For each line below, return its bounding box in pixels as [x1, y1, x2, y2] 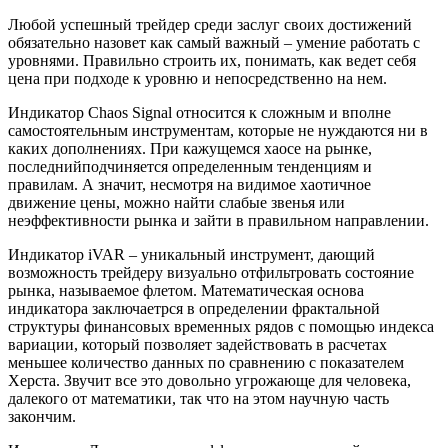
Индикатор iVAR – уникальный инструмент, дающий [8, 246, 375, 264]
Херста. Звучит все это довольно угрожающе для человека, [8, 372, 411, 390]
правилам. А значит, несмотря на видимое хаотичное [8, 176, 371, 194]
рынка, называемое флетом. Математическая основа [8, 282, 364, 300]
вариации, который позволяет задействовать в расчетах [8, 336, 387, 354]
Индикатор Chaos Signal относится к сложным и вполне [8, 104, 391, 122]
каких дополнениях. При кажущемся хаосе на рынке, [8, 140, 372, 158]
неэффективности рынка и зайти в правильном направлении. [8, 212, 429, 230]
